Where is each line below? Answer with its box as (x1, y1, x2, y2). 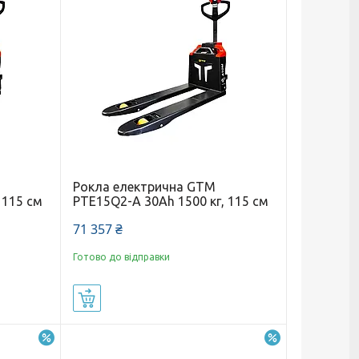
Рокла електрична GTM (72, 179, 216, 194)
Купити (100, 292, 137, 305)
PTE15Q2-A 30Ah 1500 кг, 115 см (72, 193, 268, 208)
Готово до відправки (72, 251, 170, 262)
